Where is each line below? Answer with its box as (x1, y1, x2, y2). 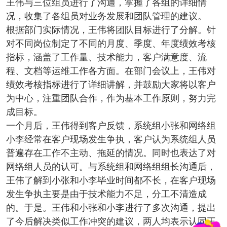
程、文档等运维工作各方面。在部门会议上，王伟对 (6, 66, 216, 77)
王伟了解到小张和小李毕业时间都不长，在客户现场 (6, 175, 216, 186)
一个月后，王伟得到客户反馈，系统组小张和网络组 (6, 121, 216, 131)
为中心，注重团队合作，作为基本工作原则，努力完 (6, 93, 216, 104)
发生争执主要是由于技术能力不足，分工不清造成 (6, 189, 207, 200)
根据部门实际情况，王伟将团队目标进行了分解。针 (6, 25, 216, 35)
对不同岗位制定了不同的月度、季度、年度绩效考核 (6, 39, 216, 49)
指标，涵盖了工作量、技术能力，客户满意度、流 (6, 52, 207, 63)
